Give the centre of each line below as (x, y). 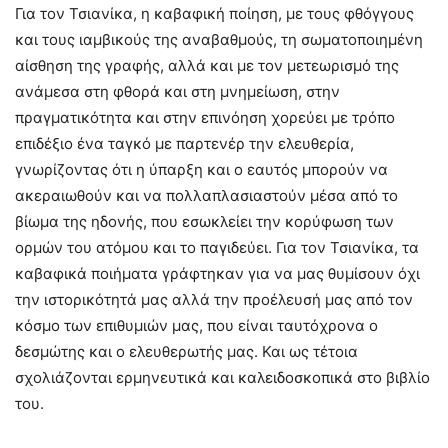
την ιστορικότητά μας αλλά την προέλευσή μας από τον (214, 300)
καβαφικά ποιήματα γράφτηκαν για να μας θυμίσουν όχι (217, 274)
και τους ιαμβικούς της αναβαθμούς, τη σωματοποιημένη (219, 40)
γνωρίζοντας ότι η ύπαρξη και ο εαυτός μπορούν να (201, 170)
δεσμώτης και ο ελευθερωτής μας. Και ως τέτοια (186, 352)
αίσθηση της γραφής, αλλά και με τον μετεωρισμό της (207, 66)
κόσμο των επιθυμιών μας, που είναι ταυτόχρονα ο (196, 326)
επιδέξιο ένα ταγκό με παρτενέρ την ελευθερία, (184, 144)
